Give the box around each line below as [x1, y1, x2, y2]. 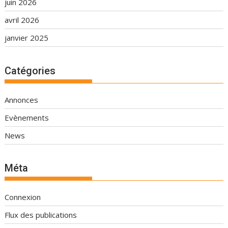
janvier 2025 [5, 33, 49, 43]
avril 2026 [5, 15, 40, 25]
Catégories [5, 64, 56, 77]
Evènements [5, 112, 49, 123]
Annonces [5, 94, 39, 105]
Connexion [5, 192, 41, 203]
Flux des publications [5, 210, 77, 220]
